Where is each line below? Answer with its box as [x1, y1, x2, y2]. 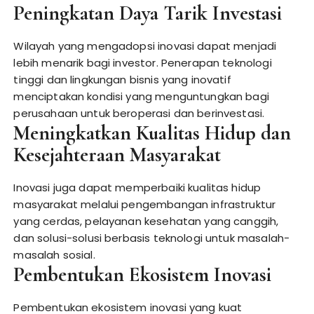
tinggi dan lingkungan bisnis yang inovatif [13, 72, 231, 87]
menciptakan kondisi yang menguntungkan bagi [13, 89, 269, 104]
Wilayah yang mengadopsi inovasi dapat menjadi [13, 39, 277, 53]
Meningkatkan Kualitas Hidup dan [13, 121, 292, 145]
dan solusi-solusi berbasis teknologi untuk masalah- [13, 231, 290, 245]
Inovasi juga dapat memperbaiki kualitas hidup [13, 180, 261, 195]
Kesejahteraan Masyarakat [13, 142, 221, 167]
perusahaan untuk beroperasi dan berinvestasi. [13, 106, 265, 121]
